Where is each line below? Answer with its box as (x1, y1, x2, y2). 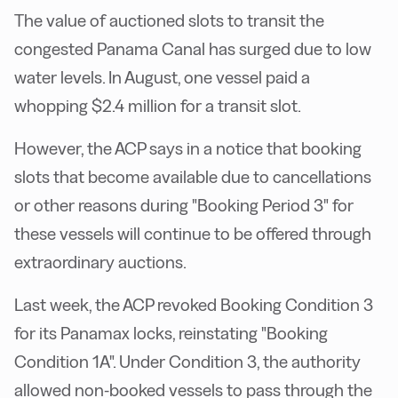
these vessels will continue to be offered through (14, 224, 371, 244)
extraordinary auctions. (14, 252, 187, 273)
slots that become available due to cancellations (14, 167, 371, 187)
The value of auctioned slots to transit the (14, 11, 324, 31)
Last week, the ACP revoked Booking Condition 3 (14, 295, 373, 315)
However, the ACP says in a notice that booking (14, 139, 362, 159)
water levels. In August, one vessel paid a (14, 68, 310, 88)
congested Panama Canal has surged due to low (14, 39, 371, 60)
